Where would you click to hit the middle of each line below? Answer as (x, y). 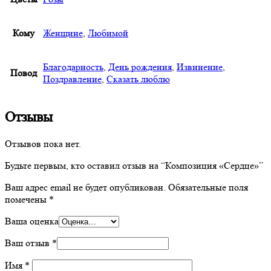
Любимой (108, 33)
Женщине (63, 33)
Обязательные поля (207, 188)
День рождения (140, 67)
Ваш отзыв (28, 243)
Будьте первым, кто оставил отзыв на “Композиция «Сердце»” (134, 166)
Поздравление (72, 79)
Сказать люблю (138, 79)
